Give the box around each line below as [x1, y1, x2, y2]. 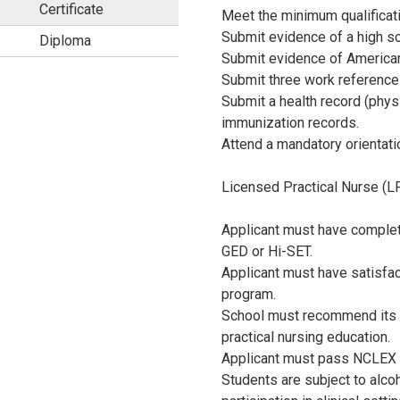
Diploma [39, 32, 91, 50]
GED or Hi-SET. [221, 243, 312, 261]
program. [221, 286, 276, 304]
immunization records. [221, 114, 359, 132]
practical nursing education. [221, 329, 390, 346]
